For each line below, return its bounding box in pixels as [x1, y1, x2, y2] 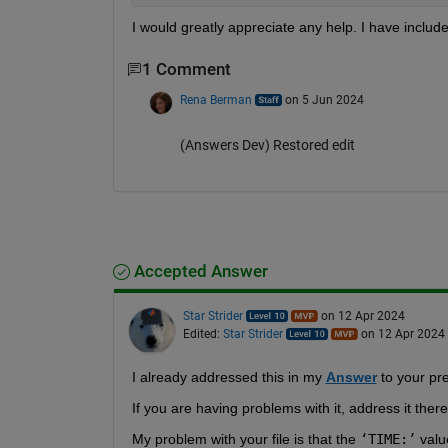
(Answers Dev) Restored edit [179, 136, 355, 153]
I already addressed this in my [131, 368, 326, 385]
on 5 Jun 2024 [284, 92, 364, 107]
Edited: [182, 326, 223, 341]
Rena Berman [179, 92, 252, 107]
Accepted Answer [129, 261, 268, 281]
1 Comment [141, 60, 231, 80]
